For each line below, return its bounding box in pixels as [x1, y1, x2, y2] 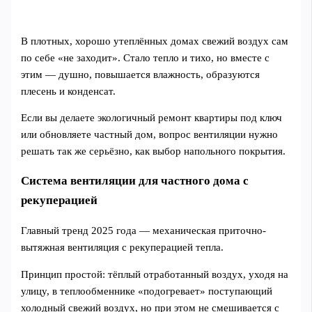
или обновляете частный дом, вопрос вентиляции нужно [21, 129, 279, 141]
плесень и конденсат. [21, 85, 116, 97]
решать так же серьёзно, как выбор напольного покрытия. [21, 146, 286, 157]
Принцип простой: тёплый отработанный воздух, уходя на [21, 268, 289, 280]
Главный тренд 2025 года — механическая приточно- [21, 225, 267, 237]
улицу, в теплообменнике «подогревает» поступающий [21, 285, 273, 297]
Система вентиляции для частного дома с [21, 174, 249, 188]
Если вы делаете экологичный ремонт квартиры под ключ [21, 112, 283, 124]
